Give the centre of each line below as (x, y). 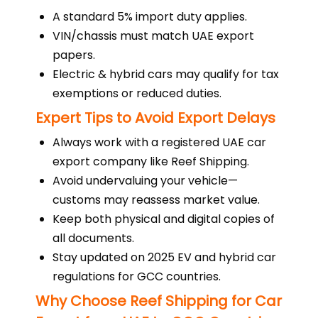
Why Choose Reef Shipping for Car (159, 301)
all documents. (93, 238)
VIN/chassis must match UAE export (153, 36)
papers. (74, 55)
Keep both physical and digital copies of (164, 219)
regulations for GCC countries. (137, 276)
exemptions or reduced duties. (137, 93)
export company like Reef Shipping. (151, 161)
